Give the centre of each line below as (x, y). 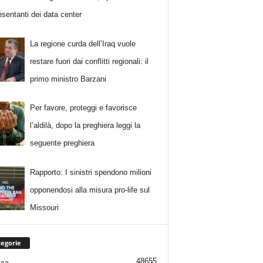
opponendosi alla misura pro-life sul (90, 190)
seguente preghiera (63, 143)
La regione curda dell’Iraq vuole (83, 43)
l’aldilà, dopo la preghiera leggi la (85, 126)
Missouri (45, 207)
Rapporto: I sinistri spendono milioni (91, 172)
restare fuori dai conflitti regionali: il (90, 61)
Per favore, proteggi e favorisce (84, 108)
